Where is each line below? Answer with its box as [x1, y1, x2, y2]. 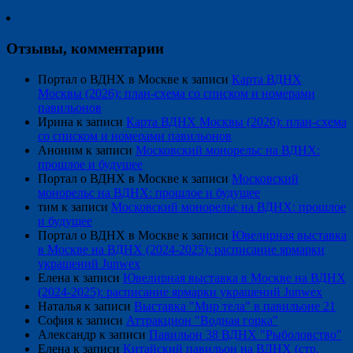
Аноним [38, 143, 83, 157]
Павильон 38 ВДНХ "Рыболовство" [149, 327, 342, 341]
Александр [38, 327, 96, 341]
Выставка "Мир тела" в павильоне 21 [134, 299, 336, 313]
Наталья [38, 299, 81, 313]
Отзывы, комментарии [6, 40, 164, 58]
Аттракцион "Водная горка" [126, 313, 278, 327]
